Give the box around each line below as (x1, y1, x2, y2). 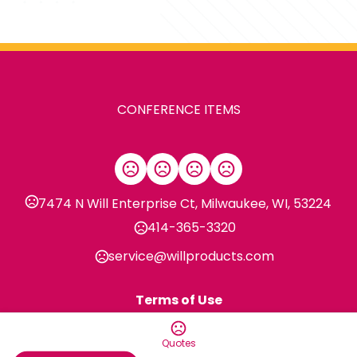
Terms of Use (135, 291, 222, 309)
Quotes (161, 336, 196, 350)
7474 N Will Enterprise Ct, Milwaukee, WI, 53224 (38, 194, 331, 213)
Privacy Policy (131, 312, 226, 330)
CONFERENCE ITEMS (116, 100, 241, 119)
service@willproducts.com (108, 247, 274, 265)
